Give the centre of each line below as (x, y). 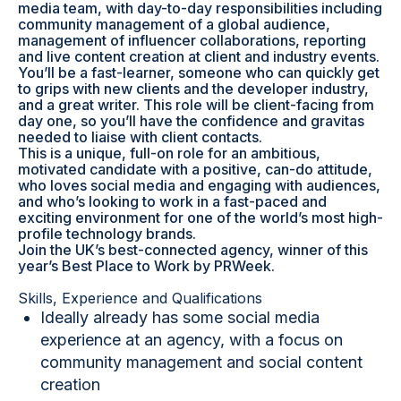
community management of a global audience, (174, 24)
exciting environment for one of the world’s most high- (200, 218)
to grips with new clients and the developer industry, (193, 89)
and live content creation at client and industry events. (199, 56)
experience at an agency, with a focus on (192, 340)
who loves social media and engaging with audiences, (199, 185)
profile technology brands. (107, 234)
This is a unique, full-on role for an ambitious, (169, 153)
